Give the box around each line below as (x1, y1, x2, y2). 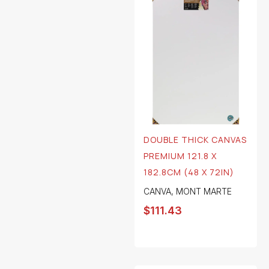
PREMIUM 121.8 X (144, 150, 217, 162)
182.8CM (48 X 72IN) (144, 166, 234, 178)
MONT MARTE (176, 186, 232, 197)
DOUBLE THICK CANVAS (144, 134, 247, 146)
